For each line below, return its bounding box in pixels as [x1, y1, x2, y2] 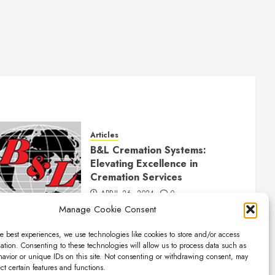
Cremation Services [90, 170, 182, 185]
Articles [90, 130, 118, 141]
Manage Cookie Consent [58, 203, 156, 216]
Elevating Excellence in [90, 157, 198, 171]
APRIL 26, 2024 [100, 188, 155, 199]
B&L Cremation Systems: [90, 143, 206, 158]
